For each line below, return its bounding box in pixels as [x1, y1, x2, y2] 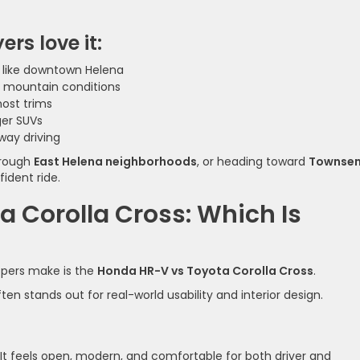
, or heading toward [197, 153, 309, 170]
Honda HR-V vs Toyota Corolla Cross [97, 262, 313, 279]
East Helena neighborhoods [34, 153, 197, 170]
